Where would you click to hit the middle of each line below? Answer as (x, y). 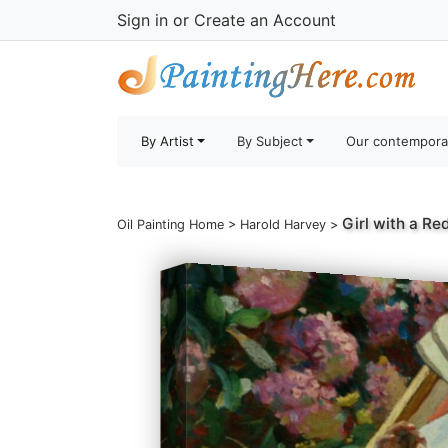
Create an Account (265, 20)
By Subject (270, 141)
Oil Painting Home (170, 224)
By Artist (167, 141)
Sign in (142, 20)
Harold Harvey (283, 224)
